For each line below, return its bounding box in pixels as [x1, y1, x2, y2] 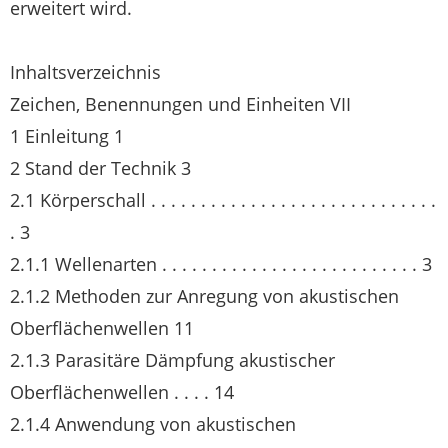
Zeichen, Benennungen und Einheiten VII [10, 92, 351, 116]
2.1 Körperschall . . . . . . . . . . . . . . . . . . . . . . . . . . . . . [10, 188, 436, 212]
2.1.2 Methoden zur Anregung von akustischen [10, 284, 399, 308]
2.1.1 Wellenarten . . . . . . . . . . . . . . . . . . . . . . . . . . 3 [10, 252, 432, 276]
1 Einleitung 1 [10, 124, 124, 148]
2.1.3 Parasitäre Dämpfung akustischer [10, 348, 335, 372]
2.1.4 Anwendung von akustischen [10, 412, 296, 436]
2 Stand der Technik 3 [10, 156, 191, 180]
